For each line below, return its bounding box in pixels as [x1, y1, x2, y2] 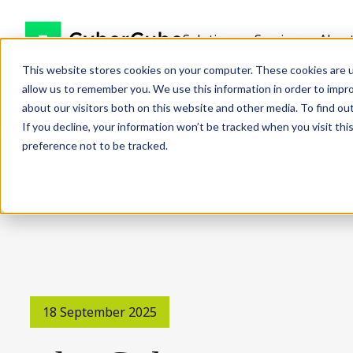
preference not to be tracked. [22, 138, 168, 152]
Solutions [183, 31, 239, 48]
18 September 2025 [43, 303, 158, 321]
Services [255, 31, 303, 48]
